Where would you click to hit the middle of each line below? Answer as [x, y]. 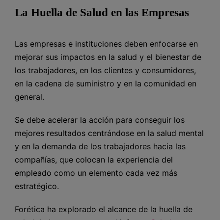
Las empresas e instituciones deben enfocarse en [106, 43]
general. [29, 96]
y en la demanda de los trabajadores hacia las [100, 146]
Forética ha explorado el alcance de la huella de [104, 209]
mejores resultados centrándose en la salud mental [109, 133]
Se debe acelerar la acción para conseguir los [100, 120]
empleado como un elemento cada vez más [96, 173]
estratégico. [37, 186]
